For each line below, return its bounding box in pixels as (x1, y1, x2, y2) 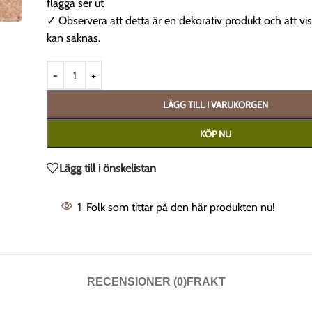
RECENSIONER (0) (86, 276, 187, 288)
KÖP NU (200, 128, 232, 139)
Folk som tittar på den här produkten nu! (86, 201, 276, 214)
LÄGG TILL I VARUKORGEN (163, 99, 269, 110)
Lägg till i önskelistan (59, 161, 157, 175)
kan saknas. (47, 31, 101, 45)
